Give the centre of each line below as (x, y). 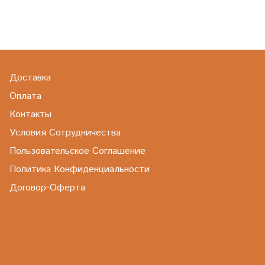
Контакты (30, 114)
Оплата (25, 96)
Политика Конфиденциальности (80, 169)
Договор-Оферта (47, 188)
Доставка (30, 78)
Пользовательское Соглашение (77, 151)
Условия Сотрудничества (65, 133)
